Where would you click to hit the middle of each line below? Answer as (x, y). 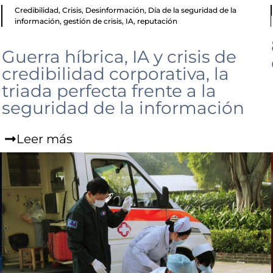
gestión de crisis (93, 21)
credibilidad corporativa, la (116, 74)
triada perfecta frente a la (109, 91)
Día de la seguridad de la (193, 10)
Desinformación (115, 10)
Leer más (45, 139)
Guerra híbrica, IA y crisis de (119, 57)
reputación (158, 21)
